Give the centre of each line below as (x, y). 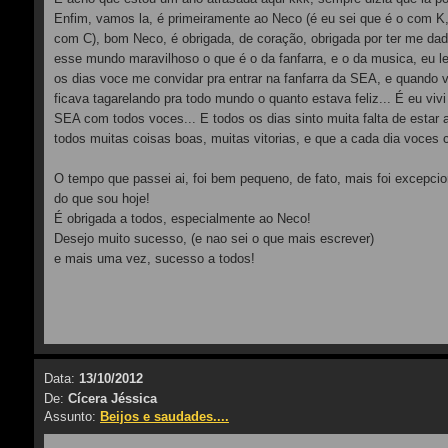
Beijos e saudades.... (164, 416)
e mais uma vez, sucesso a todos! (154, 258)
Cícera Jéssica (112, 398)
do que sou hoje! (102, 198)
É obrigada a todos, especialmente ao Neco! (182, 218)
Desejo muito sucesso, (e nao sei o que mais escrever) (214, 238)
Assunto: (72, 416)
